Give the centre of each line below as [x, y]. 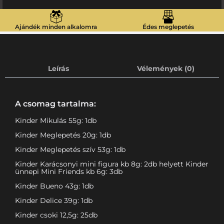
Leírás [58, 68]
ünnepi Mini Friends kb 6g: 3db [69, 172]
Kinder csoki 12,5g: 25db [56, 215]
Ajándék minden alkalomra [56, 27]
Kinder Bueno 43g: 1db [54, 186]
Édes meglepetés [168, 27]
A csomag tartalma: [55, 104]
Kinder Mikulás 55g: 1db [56, 121]
